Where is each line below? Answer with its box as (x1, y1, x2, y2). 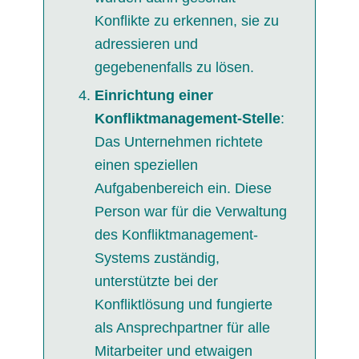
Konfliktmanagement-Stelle (94, 111, 280, 127)
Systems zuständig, (94, 250, 220, 267)
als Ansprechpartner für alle (94, 320, 270, 337)
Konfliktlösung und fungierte (94, 296, 272, 313)
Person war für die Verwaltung (94, 204, 287, 220)
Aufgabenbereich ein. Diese (94, 180, 272, 197)
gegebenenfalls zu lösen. (94, 59, 254, 76)
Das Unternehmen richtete (94, 134, 263, 151)
